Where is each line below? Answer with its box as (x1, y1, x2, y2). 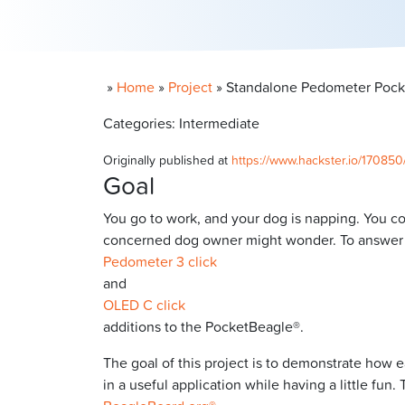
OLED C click (103, 294, 185, 315)
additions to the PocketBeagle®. (103, 316, 304, 336)
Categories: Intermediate (103, 112, 259, 133)
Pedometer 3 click (103, 250, 217, 271)
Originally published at (103, 150, 231, 168)
